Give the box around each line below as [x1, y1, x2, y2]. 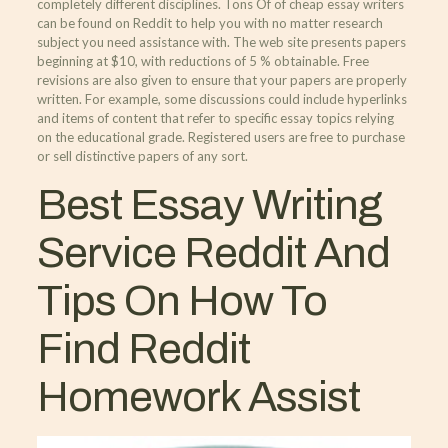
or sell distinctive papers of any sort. [36, 148, 248, 164]
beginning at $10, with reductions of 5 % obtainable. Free [36, 53, 369, 69]
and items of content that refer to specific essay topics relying [36, 110, 394, 126]
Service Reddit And [36, 229, 390, 276]
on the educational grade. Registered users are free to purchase [36, 129, 405, 145]
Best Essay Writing [36, 181, 381, 228]
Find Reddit [36, 325, 250, 372]
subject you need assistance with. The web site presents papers [36, 34, 406, 50]
